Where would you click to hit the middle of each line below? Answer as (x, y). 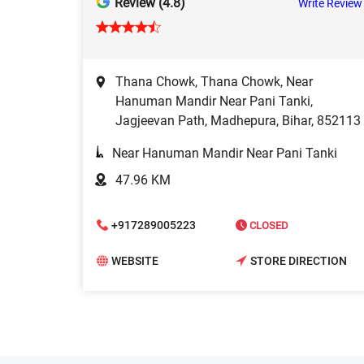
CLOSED (268, 225)
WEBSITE (135, 261)
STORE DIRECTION (299, 261)
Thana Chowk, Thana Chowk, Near (214, 82)
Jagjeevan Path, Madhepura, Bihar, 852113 (238, 121)
